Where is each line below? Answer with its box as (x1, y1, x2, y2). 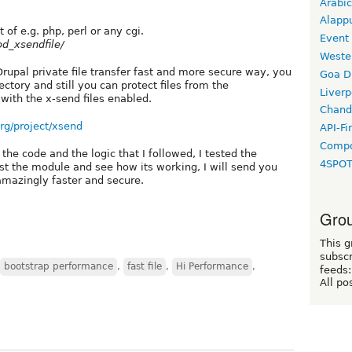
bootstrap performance (4, 260, 113, 272)
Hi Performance (176, 260, 248, 272)
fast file (127, 260, 162, 272)
